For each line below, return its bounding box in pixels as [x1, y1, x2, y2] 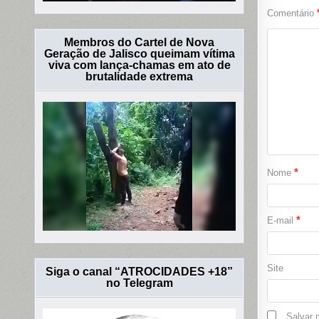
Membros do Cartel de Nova [64, 36, 215, 49]
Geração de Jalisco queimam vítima [43, 48, 235, 61]
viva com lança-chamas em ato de [48, 59, 231, 72]
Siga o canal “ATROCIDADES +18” [46, 265, 234, 278]
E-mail [266, 215, 296, 226]
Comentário [266, 8, 317, 19]
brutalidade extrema [85, 70, 194, 83]
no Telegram [105, 276, 173, 289]
